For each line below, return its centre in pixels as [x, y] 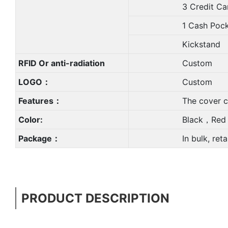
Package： [39, 138]
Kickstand [176, 44]
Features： [40, 101]
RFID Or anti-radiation [61, 63]
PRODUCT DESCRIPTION [95, 198]
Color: [30, 119]
